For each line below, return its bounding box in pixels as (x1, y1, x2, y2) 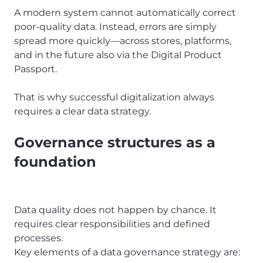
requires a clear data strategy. (14, 106, 151, 117)
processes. (14, 232, 63, 244)
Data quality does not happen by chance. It (14, 204, 217, 216)
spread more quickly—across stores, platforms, (14, 35, 231, 47)
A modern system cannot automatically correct (14, 7, 236, 19)
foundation (14, 153, 96, 171)
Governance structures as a (14, 134, 215, 151)
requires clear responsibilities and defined (14, 218, 210, 230)
